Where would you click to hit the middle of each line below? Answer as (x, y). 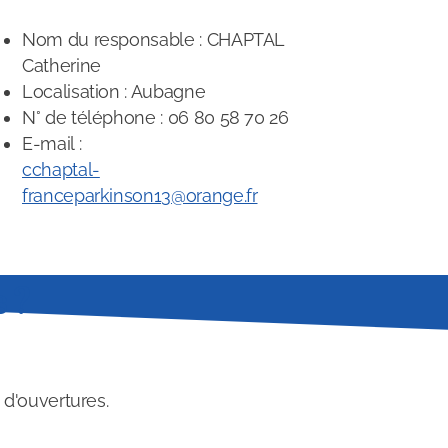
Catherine (61, 65)
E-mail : (52, 143)
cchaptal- (61, 169)
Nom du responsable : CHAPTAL (153, 39)
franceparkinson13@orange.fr (140, 195)
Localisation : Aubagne (114, 91)
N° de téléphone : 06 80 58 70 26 (155, 117)
